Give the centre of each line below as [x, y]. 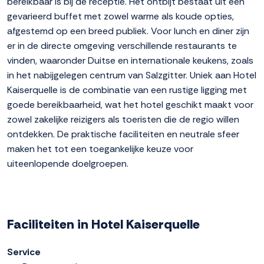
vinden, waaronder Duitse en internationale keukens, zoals [130, 61]
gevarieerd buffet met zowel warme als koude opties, [121, 16]
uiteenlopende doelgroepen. [68, 164]
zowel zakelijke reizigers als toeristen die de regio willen [123, 120]
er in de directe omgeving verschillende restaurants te [122, 46]
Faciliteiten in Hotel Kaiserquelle [103, 225]
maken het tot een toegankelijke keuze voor [100, 149]
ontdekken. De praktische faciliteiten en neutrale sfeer [123, 134]
